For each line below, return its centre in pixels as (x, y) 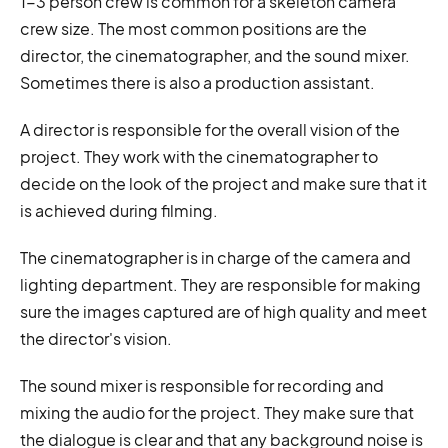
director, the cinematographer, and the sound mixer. (215, 55)
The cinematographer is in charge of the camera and (215, 257)
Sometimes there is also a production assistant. (197, 82)
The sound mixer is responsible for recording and (202, 385)
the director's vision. (96, 338)
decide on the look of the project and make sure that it (223, 183)
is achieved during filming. (119, 210)
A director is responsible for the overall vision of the (210, 129)
